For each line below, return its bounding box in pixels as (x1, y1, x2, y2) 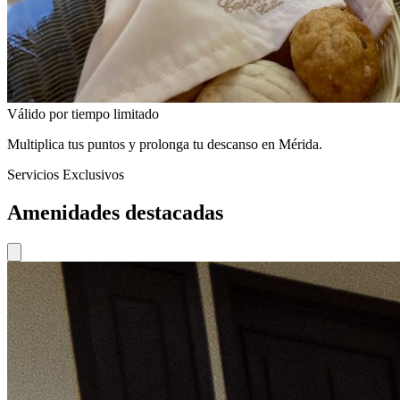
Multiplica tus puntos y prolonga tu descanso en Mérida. (7, 136, 322, 152)
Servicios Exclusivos (7, 166, 124, 182)
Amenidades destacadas (7, 200, 223, 224)
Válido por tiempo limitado (7, 105, 159, 121)
